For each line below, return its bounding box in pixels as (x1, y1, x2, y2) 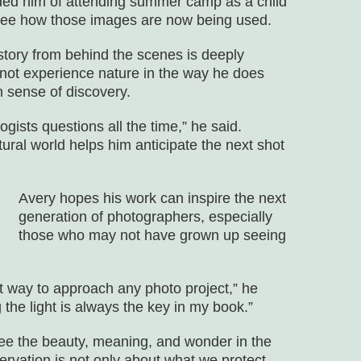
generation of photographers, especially (19, 209, 272, 226)
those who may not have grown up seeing (19, 227, 286, 244)
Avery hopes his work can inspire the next (19, 190, 286, 207)
